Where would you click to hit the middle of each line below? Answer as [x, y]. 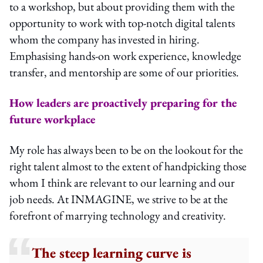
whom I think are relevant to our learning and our [122, 182]
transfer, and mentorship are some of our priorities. [124, 72]
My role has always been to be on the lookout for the [126, 149]
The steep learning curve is [112, 252]
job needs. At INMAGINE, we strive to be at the [119, 199]
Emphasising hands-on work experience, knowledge [125, 55]
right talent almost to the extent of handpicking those [128, 166]
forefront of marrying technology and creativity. [118, 215]
